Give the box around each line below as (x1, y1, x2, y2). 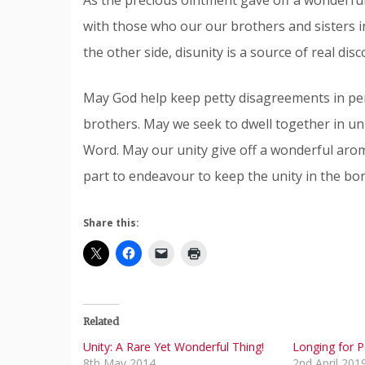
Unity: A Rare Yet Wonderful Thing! (83, 338, 264, 354)
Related (83, 314, 119, 328)
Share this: (83, 215, 139, 230)
